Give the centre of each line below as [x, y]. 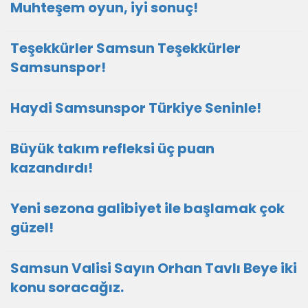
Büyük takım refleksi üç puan [112, 148]
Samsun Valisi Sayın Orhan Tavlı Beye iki [154, 268]
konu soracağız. [67, 287]
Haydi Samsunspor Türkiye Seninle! [136, 108]
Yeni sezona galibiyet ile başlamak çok [147, 208]
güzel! [32, 228]
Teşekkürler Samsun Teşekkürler [125, 48]
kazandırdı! [52, 168]
